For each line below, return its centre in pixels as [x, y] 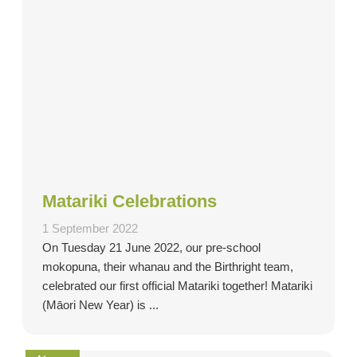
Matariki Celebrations [129, 201]
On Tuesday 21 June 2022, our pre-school [151, 247]
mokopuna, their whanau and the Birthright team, [168, 267]
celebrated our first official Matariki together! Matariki [177, 286]
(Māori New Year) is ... [100, 305]
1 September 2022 [90, 228]
